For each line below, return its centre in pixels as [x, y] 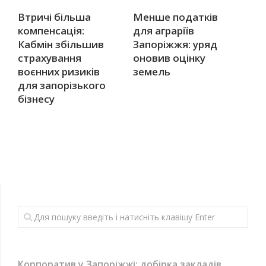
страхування [50, 58]
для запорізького [62, 85]
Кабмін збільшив [61, 44]
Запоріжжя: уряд [175, 44]
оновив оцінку [169, 58]
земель [152, 71]
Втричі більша [54, 17]
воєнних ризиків [59, 71]
